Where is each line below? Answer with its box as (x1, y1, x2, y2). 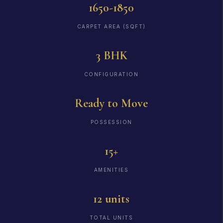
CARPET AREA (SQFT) (77, 23, 146, 29)
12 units (93, 191, 129, 206)
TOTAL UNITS (89, 214, 133, 221)
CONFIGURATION (84, 71, 139, 77)
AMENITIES (94, 166, 129, 173)
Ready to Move (75, 96, 148, 111)
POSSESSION (90, 118, 132, 125)
